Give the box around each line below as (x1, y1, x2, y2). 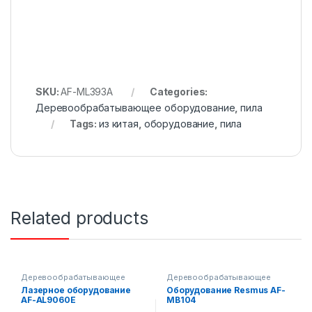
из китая (99, 117, 139, 130)
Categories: (149, 85, 208, 97)
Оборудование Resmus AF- (166, 284, 286, 295)
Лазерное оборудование (20, 284, 132, 295)
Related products (10, 207, 148, 228)
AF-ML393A (61, 85, 114, 97)
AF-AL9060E (20, 294, 76, 305)
